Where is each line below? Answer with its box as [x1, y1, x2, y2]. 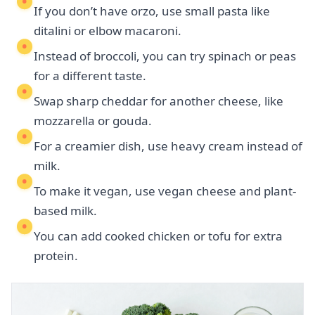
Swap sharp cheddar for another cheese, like [34, 93, 283, 110]
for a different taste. [34, 67, 146, 84]
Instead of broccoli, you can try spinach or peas [34, 48, 296, 65]
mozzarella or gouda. [34, 112, 152, 129]
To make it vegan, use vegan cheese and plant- [34, 183, 296, 200]
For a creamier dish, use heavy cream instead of [34, 138, 302, 155]
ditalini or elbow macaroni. [34, 22, 181, 39]
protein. [34, 247, 78, 264]
